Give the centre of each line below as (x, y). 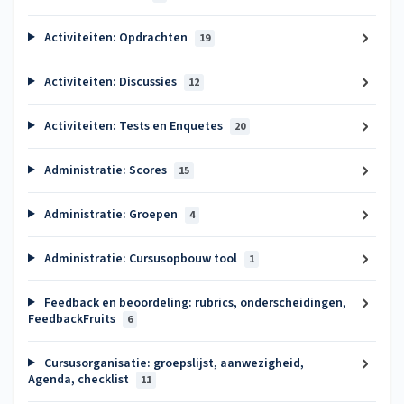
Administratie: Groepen (110, 214)
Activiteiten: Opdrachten (115, 37)
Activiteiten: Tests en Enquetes (133, 126)
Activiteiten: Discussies (110, 82)
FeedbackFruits (73, 319)
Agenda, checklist (80, 379)
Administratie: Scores (105, 170)
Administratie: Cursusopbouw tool (140, 258)
